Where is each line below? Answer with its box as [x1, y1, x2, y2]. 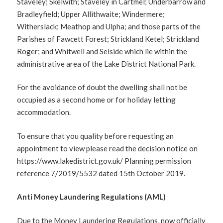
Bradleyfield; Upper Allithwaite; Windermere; [17, 9, 165, 18]
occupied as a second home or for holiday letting [17, 95, 176, 104]
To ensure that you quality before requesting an [17, 131, 174, 140]
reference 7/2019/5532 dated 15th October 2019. [17, 168, 186, 178]
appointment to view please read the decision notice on [17, 143, 198, 153]
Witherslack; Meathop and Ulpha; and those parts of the [17, 21, 201, 31]
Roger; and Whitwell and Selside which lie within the [17, 46, 188, 56]
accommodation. [17, 108, 71, 116]
